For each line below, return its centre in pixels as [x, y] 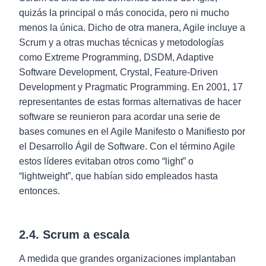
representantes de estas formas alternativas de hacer [130, 102]
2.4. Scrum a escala [74, 235]
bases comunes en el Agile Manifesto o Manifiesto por [132, 132]
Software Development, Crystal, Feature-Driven [118, 72]
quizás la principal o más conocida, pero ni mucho [124, 13]
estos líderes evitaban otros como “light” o [106, 161]
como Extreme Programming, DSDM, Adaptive [116, 57]
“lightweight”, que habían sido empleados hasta [118, 176]
